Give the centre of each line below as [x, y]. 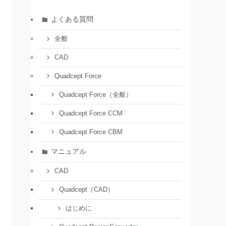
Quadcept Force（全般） [95, 95]
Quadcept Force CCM [91, 113]
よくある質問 [72, 19]
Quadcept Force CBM [91, 132]
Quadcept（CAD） [86, 190]
